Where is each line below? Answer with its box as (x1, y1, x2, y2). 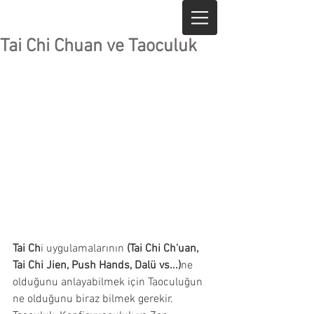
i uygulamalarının (41, 242, 127, 256)
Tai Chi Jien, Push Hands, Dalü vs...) (13, 259, 181, 273)
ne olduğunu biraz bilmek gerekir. (13, 292, 176, 306)
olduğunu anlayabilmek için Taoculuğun (13, 275, 205, 289)
